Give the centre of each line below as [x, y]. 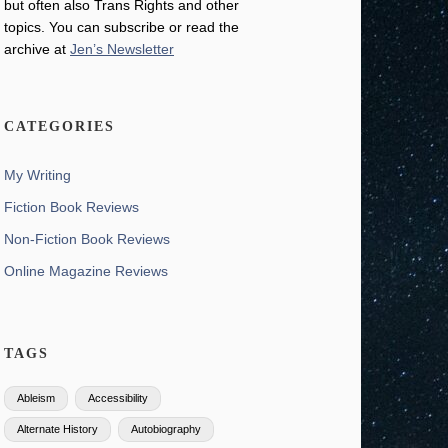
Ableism [36, 397]
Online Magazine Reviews [86, 270]
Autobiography [166, 428]
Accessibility [118, 397]
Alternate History [57, 428]
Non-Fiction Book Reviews [87, 238]
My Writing [37, 174]
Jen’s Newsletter [122, 48]
